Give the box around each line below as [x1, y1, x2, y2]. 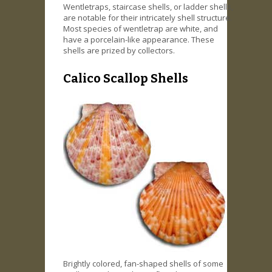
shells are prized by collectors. [63, 44, 175, 56]
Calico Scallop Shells [63, 71, 188, 86]
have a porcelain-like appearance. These [63, 33, 214, 45]
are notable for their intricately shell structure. [63, 12, 232, 23]
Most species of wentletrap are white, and [63, 22, 218, 34]
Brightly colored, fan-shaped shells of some [63, 258, 223, 270]
